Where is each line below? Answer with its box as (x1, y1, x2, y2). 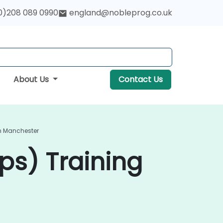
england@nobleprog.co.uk (69, 7, 172, 19)
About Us (13, 74, 51, 85)
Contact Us (118, 74, 163, 85)
